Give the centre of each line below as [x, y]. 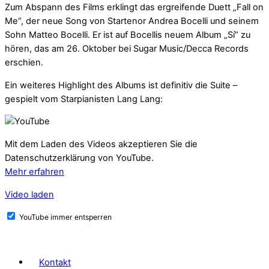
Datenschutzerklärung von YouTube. [79, 158]
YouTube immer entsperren [65, 217]
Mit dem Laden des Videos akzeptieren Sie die [101, 144]
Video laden [29, 194]
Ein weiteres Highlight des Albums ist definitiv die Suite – [121, 85]
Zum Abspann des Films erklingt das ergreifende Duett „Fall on [134, 8]
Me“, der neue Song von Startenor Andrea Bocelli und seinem [132, 21]
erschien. [24, 63]
